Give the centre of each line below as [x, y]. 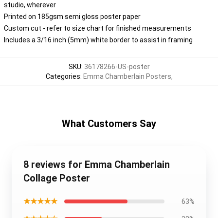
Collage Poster [57, 178]
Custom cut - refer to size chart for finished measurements [98, 28]
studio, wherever [30, 5]
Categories [63, 76]
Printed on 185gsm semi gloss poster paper [72, 17]
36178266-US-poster [117, 67]
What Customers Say [109, 124]
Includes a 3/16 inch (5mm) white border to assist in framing [98, 40]
